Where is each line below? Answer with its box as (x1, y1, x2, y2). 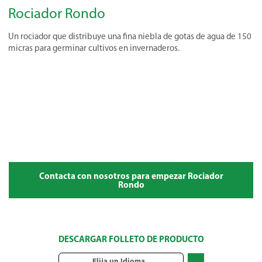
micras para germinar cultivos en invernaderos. (8, 43, 180, 53)
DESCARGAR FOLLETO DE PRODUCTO (58, 233, 204, 244)
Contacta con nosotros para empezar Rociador (39, 170, 223, 181)
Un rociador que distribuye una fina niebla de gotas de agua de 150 (8, 31, 251, 42)
